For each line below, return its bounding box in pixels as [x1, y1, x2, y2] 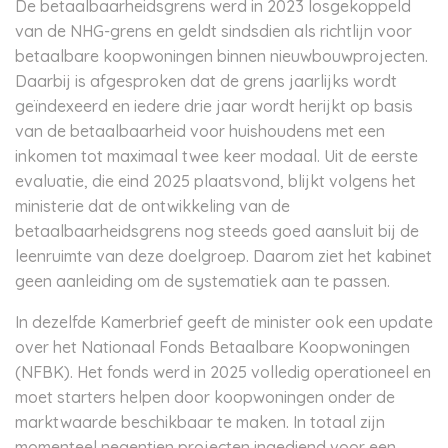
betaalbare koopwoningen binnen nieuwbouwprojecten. [15, 46, 428, 66]
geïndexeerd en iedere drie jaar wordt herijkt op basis [15, 96, 413, 116]
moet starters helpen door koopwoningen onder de [15, 387, 395, 407]
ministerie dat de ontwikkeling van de [15, 196, 290, 216]
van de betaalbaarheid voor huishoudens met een [15, 121, 385, 141]
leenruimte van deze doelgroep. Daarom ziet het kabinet [15, 246, 432, 266]
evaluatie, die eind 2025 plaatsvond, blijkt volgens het [15, 171, 416, 191]
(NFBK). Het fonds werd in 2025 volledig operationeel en [15, 362, 431, 382]
